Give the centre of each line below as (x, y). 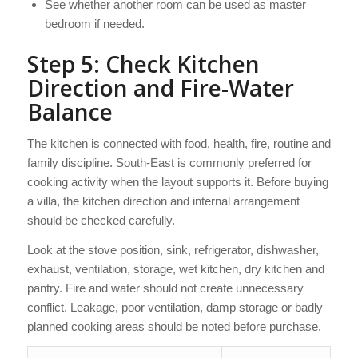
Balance (70, 112)
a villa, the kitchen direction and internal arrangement (163, 201)
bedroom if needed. (94, 24)
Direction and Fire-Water (160, 88)
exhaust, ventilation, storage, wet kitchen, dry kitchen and (175, 268)
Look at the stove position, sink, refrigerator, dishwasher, (173, 249)
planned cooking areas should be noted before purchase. (174, 326)
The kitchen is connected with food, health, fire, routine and (179, 143)
